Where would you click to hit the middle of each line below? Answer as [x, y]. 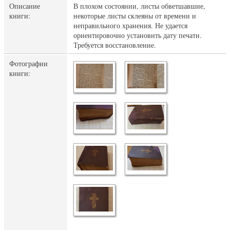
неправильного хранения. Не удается [130, 25]
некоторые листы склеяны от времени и [135, 16]
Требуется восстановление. [115, 45]
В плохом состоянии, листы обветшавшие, [139, 6]
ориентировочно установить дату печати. [138, 35]
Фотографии [28, 63]
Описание [25, 6]
